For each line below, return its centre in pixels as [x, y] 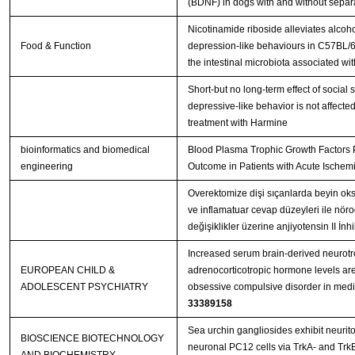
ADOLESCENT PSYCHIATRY [84, 287]
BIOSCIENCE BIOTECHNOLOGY [92, 339]
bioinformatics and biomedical [85, 150]
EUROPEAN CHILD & [67, 271]
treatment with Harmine [237, 123]
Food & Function [55, 46]
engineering [46, 167]
